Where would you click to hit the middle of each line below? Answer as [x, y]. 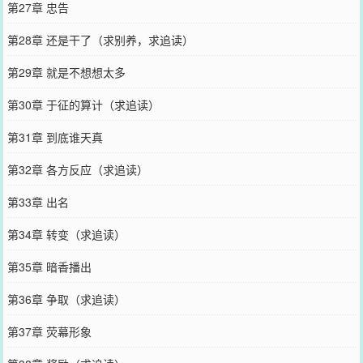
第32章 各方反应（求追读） [77, 169]
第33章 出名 [38, 201]
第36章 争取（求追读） [66, 299]
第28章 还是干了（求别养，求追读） [100, 39]
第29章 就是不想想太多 [66, 72]
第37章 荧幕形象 [49, 331]
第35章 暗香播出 [49, 266]
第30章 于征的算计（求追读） [83, 104]
